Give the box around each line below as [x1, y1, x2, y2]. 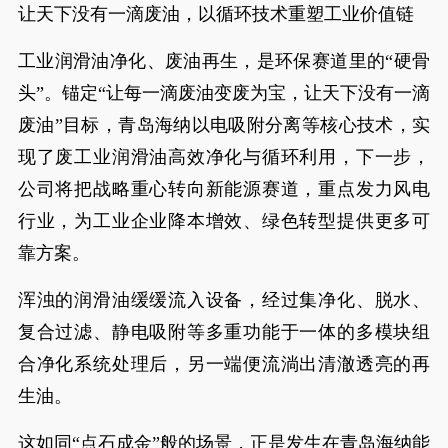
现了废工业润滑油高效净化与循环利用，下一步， [17, 147, 431, 167]
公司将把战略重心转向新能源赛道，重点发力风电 [17, 179, 431, 199]
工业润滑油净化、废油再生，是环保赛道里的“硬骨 [17, 51, 431, 71]
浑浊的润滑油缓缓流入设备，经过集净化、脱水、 [17, 290, 431, 310]
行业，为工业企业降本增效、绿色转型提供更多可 [17, 211, 431, 231]
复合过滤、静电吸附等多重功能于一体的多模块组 [17, 322, 431, 342]
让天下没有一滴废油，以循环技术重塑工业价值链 [17, 4, 414, 24]
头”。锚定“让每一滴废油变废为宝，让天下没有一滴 [17, 83, 431, 103]
